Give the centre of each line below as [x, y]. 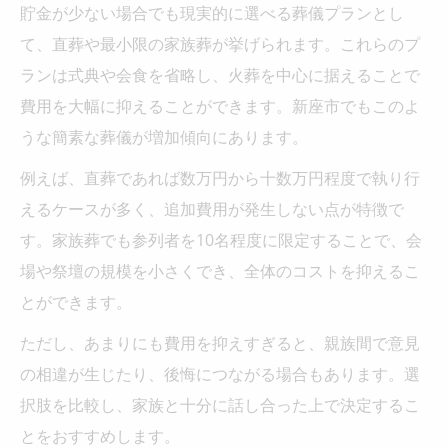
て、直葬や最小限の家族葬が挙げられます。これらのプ [220, 43]
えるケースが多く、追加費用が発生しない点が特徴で [212, 208]
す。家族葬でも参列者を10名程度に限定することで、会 [221, 239]
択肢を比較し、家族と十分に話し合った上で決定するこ [220, 404]
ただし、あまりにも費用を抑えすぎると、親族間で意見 [220, 342]
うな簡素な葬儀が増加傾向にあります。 [164, 136]
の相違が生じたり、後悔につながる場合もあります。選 [220, 373]
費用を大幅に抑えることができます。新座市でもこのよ [220, 105]
